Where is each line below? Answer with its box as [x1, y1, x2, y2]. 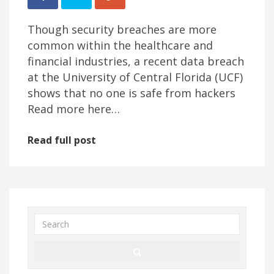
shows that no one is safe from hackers [28, 86, 235, 100]
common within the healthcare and [28, 38, 213, 53]
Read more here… [28, 102, 120, 116]
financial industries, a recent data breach [28, 54, 244, 68]
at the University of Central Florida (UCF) [28, 70, 243, 84]
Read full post [28, 133, 96, 147]
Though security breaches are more [28, 22, 217, 37]
